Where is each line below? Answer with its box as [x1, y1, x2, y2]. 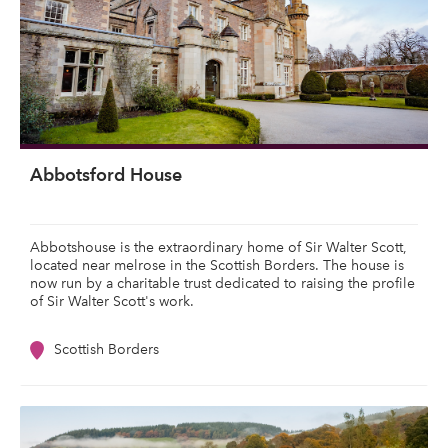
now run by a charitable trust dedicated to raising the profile [30, 275, 415, 292]
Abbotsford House [30, 164, 182, 185]
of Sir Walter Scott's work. [30, 293, 198, 310]
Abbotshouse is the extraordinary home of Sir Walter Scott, [30, 239, 407, 256]
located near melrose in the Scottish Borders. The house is [30, 257, 404, 274]
